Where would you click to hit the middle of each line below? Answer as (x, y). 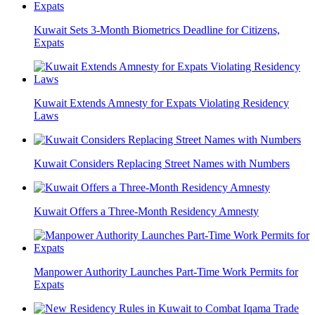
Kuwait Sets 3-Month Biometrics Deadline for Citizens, (157, 30)
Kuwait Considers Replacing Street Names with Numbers (162, 164)
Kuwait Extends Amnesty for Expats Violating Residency (161, 103)
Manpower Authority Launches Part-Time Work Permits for (166, 272)
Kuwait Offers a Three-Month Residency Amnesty (146, 212)
